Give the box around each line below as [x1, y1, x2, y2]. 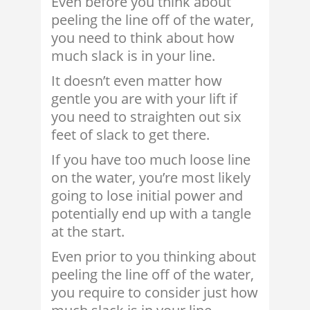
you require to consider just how [51, 283, 258, 302]
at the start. [51, 222, 125, 241]
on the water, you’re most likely [51, 168, 250, 188]
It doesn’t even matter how [51, 71, 222, 91]
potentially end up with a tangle [51, 204, 251, 224]
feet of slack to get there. [51, 125, 210, 145]
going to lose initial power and [51, 186, 243, 206]
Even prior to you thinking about [51, 247, 256, 266]
